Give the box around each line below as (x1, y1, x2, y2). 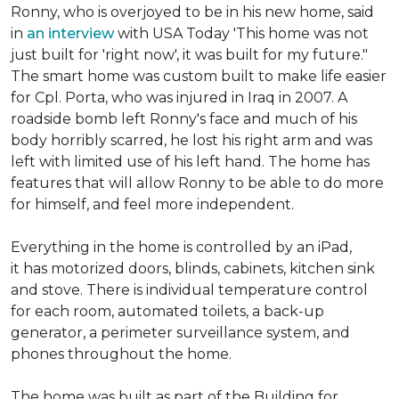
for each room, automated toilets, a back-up (11, 303, 324, 320)
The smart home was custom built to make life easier (11, 68, 387, 85)
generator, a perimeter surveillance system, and (11, 324, 350, 341)
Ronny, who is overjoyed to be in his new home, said (11, 4, 374, 20)
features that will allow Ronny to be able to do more (11, 175, 384, 191)
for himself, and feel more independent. (11, 196, 294, 213)
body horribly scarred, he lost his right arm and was (11, 132, 372, 149)
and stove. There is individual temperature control (11, 281, 368, 298)
